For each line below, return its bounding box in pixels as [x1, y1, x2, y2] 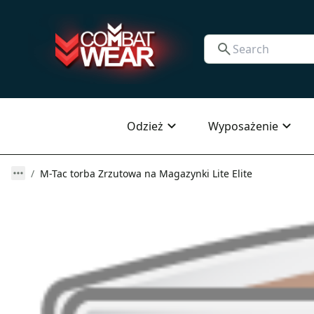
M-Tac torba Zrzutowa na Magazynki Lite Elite [40, 167, 252, 180]
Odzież [127, 118, 163, 134]
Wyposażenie [208, 118, 278, 134]
